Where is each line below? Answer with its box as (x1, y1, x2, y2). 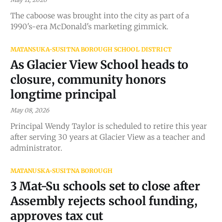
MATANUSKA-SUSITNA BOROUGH (10, 166, 112, 174)
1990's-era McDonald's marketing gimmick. (10, 21, 168, 31)
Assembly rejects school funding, (10, 193, 197, 208)
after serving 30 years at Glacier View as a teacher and (10, 132, 205, 142)
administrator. (10, 143, 62, 153)
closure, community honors (10, 72, 166, 87)
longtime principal (10, 87, 116, 102)
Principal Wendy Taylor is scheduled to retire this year (10, 121, 207, 131)
